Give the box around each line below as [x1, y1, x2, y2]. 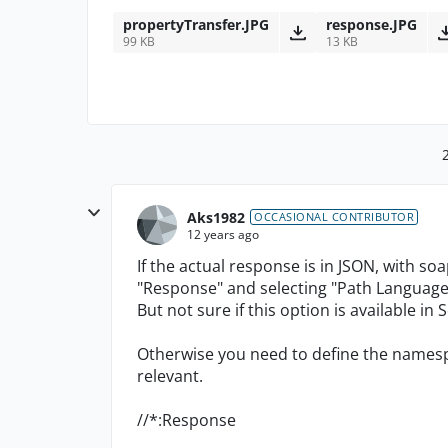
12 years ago [187, 225, 259, 243]
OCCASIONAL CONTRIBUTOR [254, 209, 414, 224]
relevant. [137, 365, 203, 387]
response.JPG [326, 15, 417, 34]
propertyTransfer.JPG [123, 15, 269, 34]
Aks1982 [187, 207, 245, 227]
